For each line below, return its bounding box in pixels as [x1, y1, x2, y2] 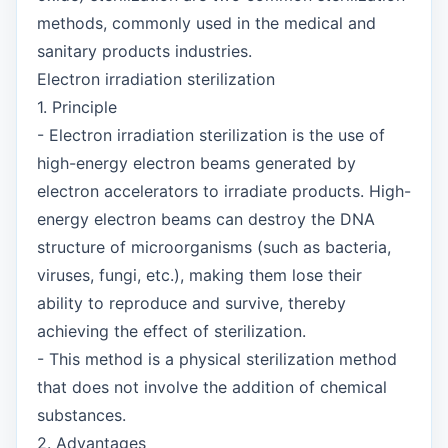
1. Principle [37, 97, 117, 117]
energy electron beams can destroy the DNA [37, 209, 375, 229]
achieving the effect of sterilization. [37, 321, 306, 341]
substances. [37, 405, 126, 425]
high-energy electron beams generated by [37, 153, 356, 173]
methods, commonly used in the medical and [37, 13, 376, 33]
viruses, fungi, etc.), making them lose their [37, 265, 362, 285]
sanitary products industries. [37, 41, 252, 61]
